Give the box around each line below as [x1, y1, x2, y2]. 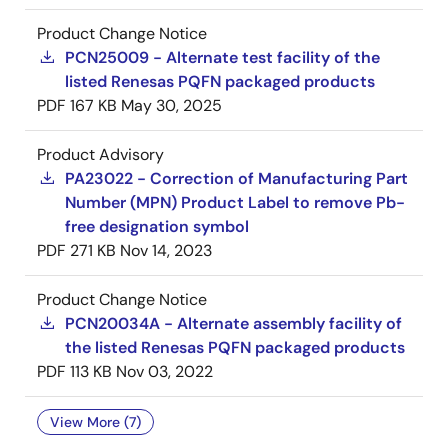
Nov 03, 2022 [116, 361, 213, 383]
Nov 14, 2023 [120, 240, 212, 262]
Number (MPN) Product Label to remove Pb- [65, 192, 405, 214]
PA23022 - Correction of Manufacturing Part [65, 168, 408, 190]
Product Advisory [37, 144, 164, 166]
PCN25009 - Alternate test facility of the [65, 47, 380, 69]
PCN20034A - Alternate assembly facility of [65, 313, 402, 335]
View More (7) [50, 413, 141, 432]
